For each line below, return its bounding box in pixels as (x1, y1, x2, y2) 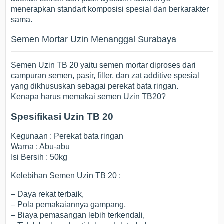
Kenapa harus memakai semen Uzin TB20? (11, 92, 166, 101)
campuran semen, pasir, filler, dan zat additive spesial (11, 71, 200, 80)
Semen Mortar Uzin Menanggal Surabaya (11, 34, 177, 44)
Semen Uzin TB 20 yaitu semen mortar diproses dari (11, 61, 196, 69)
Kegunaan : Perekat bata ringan (11, 132, 124, 141)
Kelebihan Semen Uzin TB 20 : (11, 171, 121, 180)
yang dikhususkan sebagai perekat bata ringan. (11, 82, 179, 90)
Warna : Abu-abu (11, 142, 70, 151)
